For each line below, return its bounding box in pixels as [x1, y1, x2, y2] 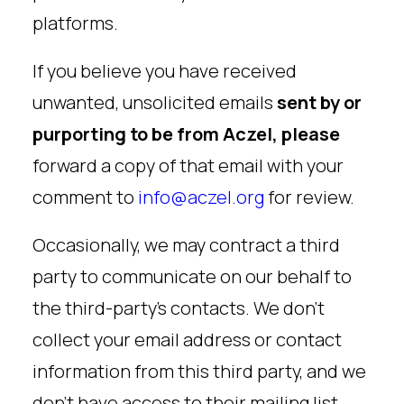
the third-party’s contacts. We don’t [32, 296, 325, 320]
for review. [264, 185, 354, 209]
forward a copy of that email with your [32, 153, 344, 178]
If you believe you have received [32, 59, 297, 83]
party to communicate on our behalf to [32, 264, 352, 289]
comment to [32, 185, 138, 209]
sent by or [277, 90, 362, 115]
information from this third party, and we [32, 359, 366, 383]
